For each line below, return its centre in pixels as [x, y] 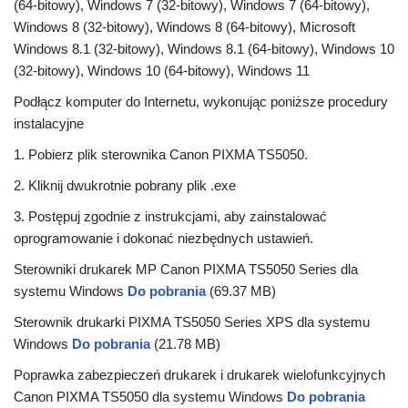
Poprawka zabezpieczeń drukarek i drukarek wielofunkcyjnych [199, 375]
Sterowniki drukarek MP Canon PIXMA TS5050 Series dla [186, 270]
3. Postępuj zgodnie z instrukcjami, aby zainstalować [170, 217]
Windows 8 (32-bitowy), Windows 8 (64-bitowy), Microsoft [184, 27]
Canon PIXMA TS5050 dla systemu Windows [150, 397]
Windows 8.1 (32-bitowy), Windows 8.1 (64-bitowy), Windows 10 [204, 49]
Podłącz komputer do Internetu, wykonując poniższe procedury [201, 102]
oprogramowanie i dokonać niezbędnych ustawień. [163, 239]
